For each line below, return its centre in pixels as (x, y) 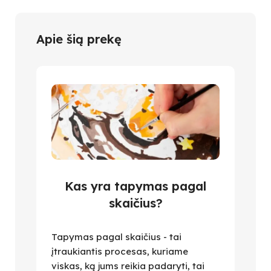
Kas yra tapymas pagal (135, 186)
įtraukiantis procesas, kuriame (120, 252)
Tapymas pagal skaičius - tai (116, 237)
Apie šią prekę (79, 39)
